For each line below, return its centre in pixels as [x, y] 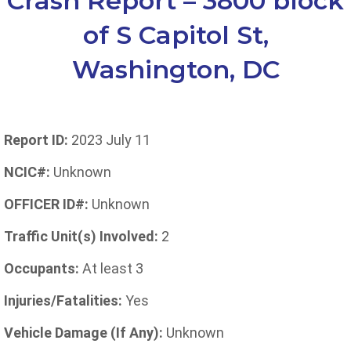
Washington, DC [175, 69]
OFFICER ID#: [46, 204]
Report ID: [36, 140]
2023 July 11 [109, 140]
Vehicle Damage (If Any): [85, 333]
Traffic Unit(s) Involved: [83, 236]
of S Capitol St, [175, 35]
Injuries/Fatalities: [65, 300]
